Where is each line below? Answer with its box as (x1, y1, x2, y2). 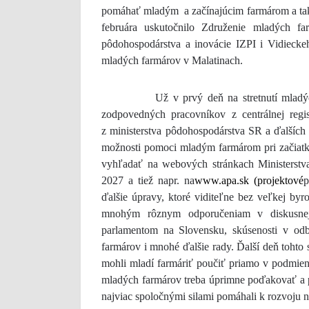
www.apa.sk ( (195, 175, 257, 187)
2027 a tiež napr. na (101, 175, 195, 187)
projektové (257, 175, 303, 187)
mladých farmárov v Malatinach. (101, 54, 243, 67)
